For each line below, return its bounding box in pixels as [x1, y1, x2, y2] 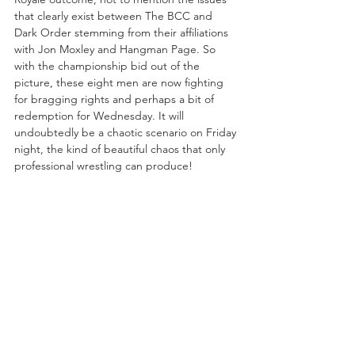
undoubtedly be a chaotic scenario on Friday [14, 124, 239, 139]
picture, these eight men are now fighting [14, 74, 227, 90]
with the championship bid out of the [14, 58, 203, 73]
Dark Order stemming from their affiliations [14, 25, 231, 40]
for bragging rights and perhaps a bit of [14, 91, 217, 106]
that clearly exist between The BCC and [14, 8, 216, 23]
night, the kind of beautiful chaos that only [14, 141, 228, 156]
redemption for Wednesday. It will [14, 108, 187, 123]
